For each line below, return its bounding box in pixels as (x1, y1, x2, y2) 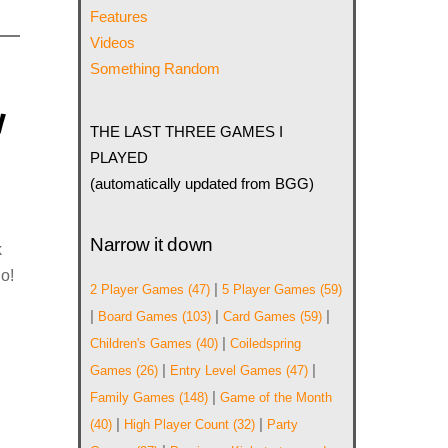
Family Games (90, 390, 176, 406)
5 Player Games (222, 282, 317, 298)
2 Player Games (90, 282, 185, 298)
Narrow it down (90, 234, 213, 256)
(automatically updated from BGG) (90, 174, 315, 192)
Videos (90, 34, 136, 52)
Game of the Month (220, 390, 333, 406)
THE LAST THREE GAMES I (90, 122, 284, 140)
